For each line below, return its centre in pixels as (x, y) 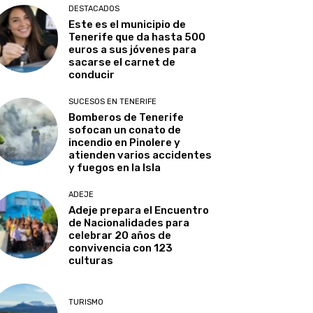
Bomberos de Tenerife (126, 118)
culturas (91, 261)
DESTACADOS (94, 9)
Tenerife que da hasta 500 (137, 37)
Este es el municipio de (128, 25)
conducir (92, 75)
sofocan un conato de (125, 130)
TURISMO (86, 303)
